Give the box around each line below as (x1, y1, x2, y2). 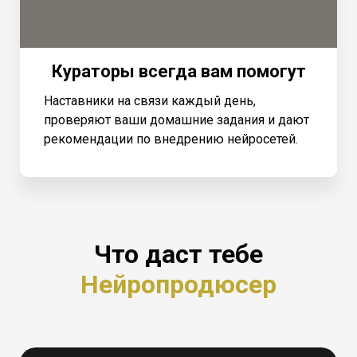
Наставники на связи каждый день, (44, 92, 256, 108)
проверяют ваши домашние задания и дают (44, 112, 309, 127)
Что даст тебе (94, 239, 263, 270)
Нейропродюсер (80, 269, 277, 300)
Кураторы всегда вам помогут (51, 61, 306, 81)
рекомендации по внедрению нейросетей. (44, 131, 298, 147)
